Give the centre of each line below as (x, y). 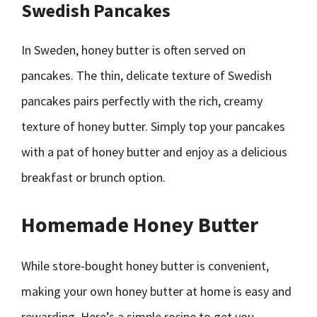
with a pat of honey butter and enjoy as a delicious (154, 152)
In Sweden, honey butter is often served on (133, 50)
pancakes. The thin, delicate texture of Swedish (146, 75)
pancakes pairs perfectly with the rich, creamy (142, 101)
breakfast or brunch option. (93, 177)
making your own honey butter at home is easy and (156, 291)
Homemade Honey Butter (140, 224)
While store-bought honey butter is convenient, (145, 266)
